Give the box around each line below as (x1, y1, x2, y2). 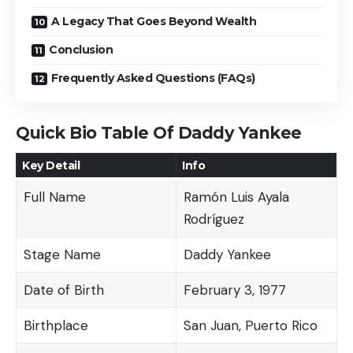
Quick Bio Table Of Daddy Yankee (16, 123, 302, 143)
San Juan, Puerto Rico (183, 316, 318, 334)
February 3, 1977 (183, 281, 286, 299)
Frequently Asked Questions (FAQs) (51, 70, 255, 85)
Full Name (23, 188, 86, 206)
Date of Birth (23, 281, 104, 299)
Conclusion (49, 42, 113, 57)
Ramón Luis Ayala (183, 188, 289, 206)
